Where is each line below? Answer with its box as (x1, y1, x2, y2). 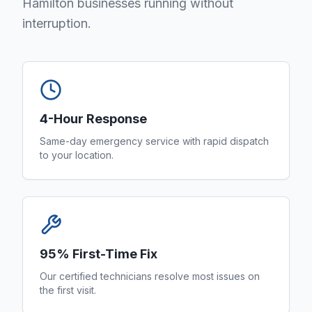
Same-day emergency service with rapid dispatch (40, 135, 269, 147)
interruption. (22, 16, 91, 31)
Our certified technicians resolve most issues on (40, 270, 260, 282)
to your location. (40, 149, 114, 161)
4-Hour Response (40, 111, 147, 126)
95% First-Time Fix (40, 247, 157, 261)
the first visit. (40, 284, 96, 296)
